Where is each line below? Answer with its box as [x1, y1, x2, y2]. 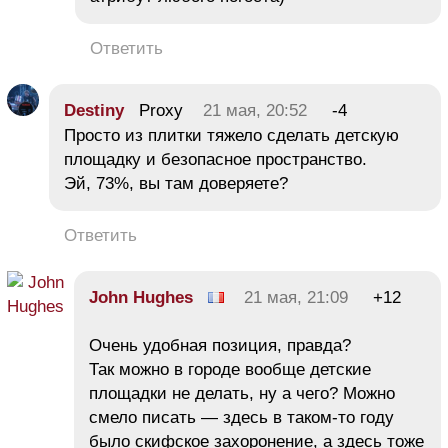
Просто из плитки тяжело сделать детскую [64, 125, 399, 145]
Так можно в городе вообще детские [89, 359, 371, 379]
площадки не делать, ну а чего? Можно [89, 383, 395, 403]
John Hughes [89, 287, 193, 307]
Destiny [64, 100, 124, 120]
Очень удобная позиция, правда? [89, 335, 351, 355]
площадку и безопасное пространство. [64, 149, 367, 169]
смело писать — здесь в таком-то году [89, 407, 394, 427]
